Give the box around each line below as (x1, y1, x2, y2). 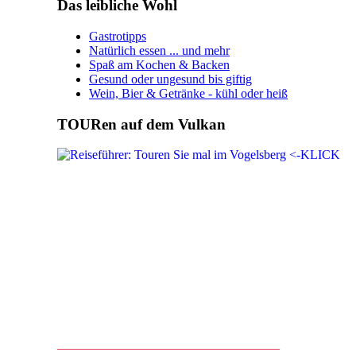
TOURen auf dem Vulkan (57, 115, 226, 133)
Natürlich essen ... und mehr (89, 44, 230, 57)
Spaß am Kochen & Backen (89, 58, 230, 72)
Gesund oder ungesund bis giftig (89, 72, 252, 86)
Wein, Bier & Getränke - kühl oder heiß (89, 87, 288, 100)
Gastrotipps (89, 29, 146, 43)
